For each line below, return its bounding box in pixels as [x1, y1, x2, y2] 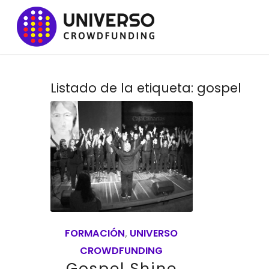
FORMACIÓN [65, 226, 125, 240]
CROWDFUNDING [80, 243, 163, 258]
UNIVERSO [130, 226, 178, 240]
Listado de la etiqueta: [50, 79, 197, 97]
